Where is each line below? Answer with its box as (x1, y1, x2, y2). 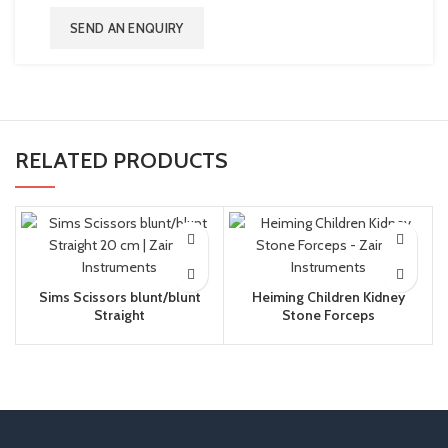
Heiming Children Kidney (251, 288, 405, 306)
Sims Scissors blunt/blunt (38, 288, 201, 306)
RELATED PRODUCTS (15, 147, 228, 174)
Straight (94, 306, 145, 324)
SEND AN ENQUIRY (70, 20, 184, 36)
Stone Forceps (281, 306, 375, 324)
